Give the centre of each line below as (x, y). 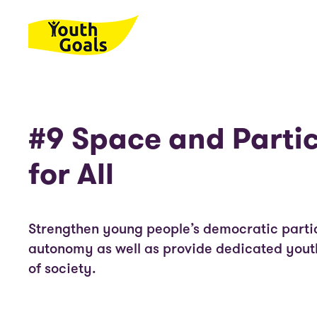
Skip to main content (88, 40)
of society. (62, 269)
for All (71, 173)
